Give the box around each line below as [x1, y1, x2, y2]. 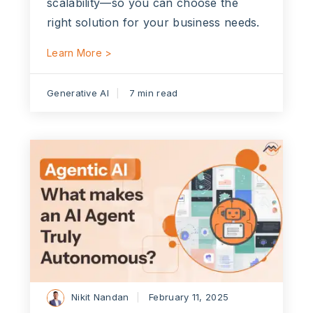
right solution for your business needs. [47, 15, 260, 29]
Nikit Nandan [71, 291, 129, 303]
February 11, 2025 [149, 291, 229, 303]
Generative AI [47, 87, 109, 99]
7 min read [129, 87, 178, 99]
